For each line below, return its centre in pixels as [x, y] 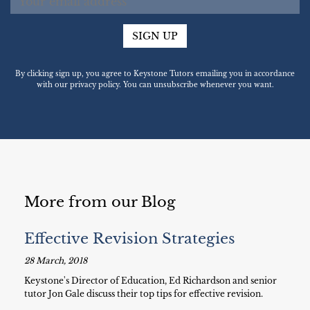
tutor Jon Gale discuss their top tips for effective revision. [144, 294]
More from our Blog [100, 202]
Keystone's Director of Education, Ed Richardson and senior [151, 281]
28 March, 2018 [56, 261]
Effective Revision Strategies [130, 239]
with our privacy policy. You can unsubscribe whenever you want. [155, 85]
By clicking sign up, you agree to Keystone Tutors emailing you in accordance [155, 74]
